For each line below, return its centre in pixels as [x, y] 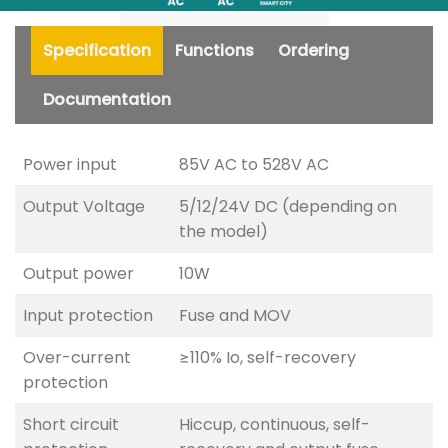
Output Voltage [84, 207]
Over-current [77, 358]
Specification [97, 51]
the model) [223, 232]
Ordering [313, 51]
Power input [70, 165]
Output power [78, 274]
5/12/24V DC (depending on [288, 207]
